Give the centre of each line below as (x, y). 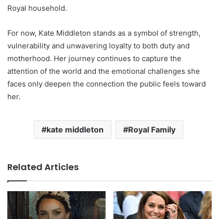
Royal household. (37, 8)
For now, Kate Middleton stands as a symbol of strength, (104, 33)
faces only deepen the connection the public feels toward (107, 84)
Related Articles (43, 167)
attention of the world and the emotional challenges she (104, 71)
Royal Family (152, 129)
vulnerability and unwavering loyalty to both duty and (99, 45)
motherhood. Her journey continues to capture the (94, 58)
